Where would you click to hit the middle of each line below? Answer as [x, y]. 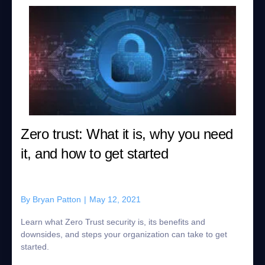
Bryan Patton [57, 199]
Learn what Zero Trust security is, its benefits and [113, 222]
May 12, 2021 [115, 199]
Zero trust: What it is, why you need [127, 134]
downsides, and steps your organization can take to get [124, 234]
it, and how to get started [95, 153]
